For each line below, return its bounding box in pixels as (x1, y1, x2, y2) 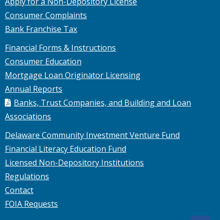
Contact (5, 185, 33, 195)
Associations (5, 111, 51, 122)
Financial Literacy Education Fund (5, 143, 126, 154)
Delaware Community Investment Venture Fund (5, 130, 180, 140)
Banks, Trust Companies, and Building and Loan (14, 97, 192, 108)
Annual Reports (5, 83, 62, 94)
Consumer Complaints (5, 10, 87, 21)
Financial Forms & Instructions (5, 42, 116, 53)
